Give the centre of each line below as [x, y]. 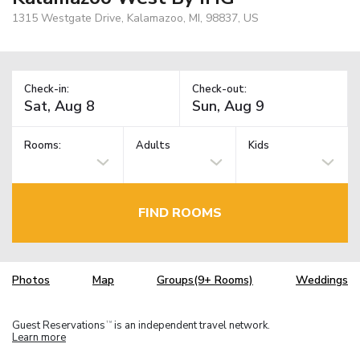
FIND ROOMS [180, 213]
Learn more [39, 337]
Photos [31, 280]
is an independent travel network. [191, 325]
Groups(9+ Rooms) [205, 280]
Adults [153, 146]
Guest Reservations [59, 325]
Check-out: [219, 89]
